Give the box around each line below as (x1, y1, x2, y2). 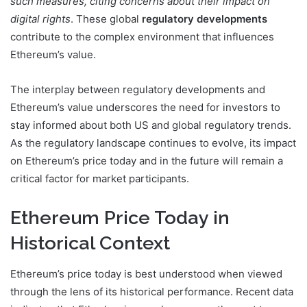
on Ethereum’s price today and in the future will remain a (10, 154, 283, 168)
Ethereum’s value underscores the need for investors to (10, 101, 280, 114)
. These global (71, 12, 142, 26)
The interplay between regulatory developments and (10, 83, 265, 97)
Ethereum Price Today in (10, 207, 230, 229)
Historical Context (10, 232, 170, 254)
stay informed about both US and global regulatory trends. (10, 119, 291, 132)
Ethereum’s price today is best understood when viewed (10, 267, 282, 280)
